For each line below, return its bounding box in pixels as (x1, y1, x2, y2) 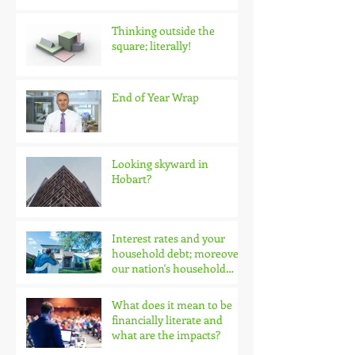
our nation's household (112, 260, 226, 276)
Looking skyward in (112, 155, 208, 171)
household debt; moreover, (112, 245, 246, 261)
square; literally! (112, 37, 191, 53)
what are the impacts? (112, 326, 220, 342)
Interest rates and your (112, 230, 225, 246)
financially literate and (112, 311, 223, 327)
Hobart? (112, 170, 151, 186)
